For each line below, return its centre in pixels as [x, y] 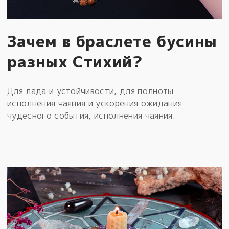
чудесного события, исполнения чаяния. [91, 115]
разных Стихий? [75, 62]
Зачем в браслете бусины [112, 41]
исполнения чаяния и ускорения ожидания [95, 103]
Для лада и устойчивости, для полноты [90, 91]
